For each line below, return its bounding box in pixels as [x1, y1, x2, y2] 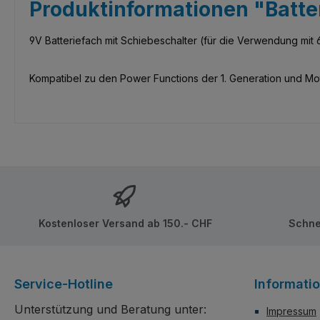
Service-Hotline [14, 276, 113, 291]
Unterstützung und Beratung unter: [14, 302, 206, 316]
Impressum [266, 305, 316, 317]
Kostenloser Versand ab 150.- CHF [38, 216, 212, 229]
